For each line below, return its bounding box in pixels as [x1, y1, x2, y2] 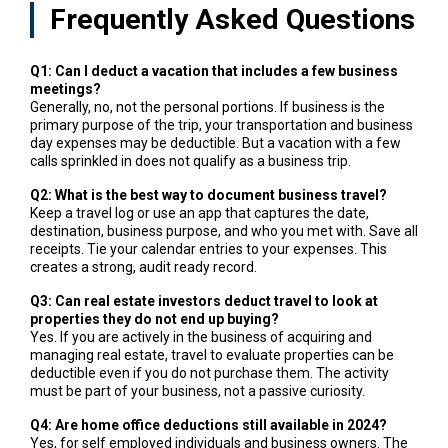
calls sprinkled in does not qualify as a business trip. [29, 152, 351, 169]
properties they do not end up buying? [29, 310, 279, 327]
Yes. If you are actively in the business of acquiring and [29, 328, 372, 345]
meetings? [29, 80, 101, 97]
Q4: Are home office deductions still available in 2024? [29, 416, 387, 433]
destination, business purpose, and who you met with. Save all [29, 222, 418, 239]
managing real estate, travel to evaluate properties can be [29, 346, 394, 363]
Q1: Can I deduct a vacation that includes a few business [29, 62, 398, 79]
